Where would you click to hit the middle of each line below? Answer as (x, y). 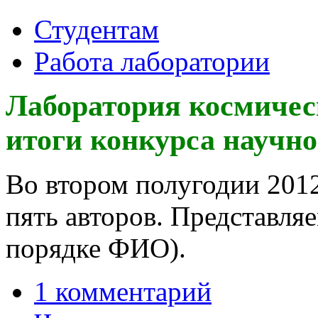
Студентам (97, 29)
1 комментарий (123, 291)
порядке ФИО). (96, 248)
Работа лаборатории (152, 61)
